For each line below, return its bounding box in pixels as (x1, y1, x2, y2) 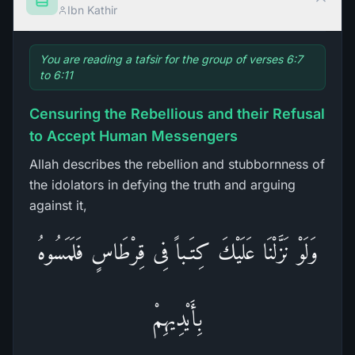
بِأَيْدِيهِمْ (152, 306, 203, 330)
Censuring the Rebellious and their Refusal (29, 105, 325, 122)
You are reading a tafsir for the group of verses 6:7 (40, 52, 303, 66)
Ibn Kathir (67, 3, 117, 17)
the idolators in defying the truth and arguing (29, 177, 296, 193)
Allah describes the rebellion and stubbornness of (29, 156, 325, 172)
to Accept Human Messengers (29, 128, 238, 144)
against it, (29, 197, 87, 213)
